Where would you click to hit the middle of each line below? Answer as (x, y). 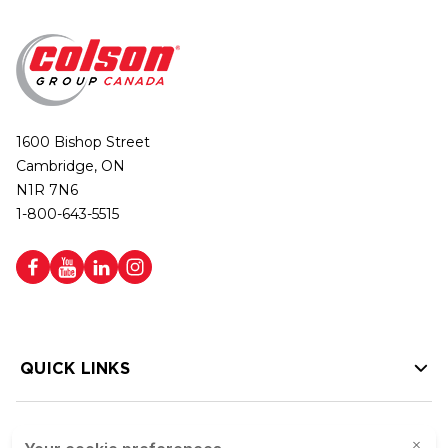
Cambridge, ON (70, 166)
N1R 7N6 (47, 190)
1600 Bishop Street (83, 142)
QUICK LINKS (75, 368)
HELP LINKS (69, 435)
